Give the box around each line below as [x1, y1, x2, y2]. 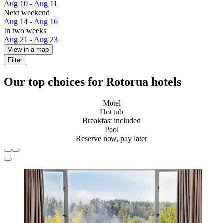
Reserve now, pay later [76, 134, 147, 143]
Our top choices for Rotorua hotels [4, 75, 181, 89]
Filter [8, 56, 22, 64]
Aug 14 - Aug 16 [4, 17, 58, 26]
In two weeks [4, 26, 46, 35]
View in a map [8, 46, 49, 54]
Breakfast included [82, 116, 141, 125]
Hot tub [100, 107, 123, 116]
